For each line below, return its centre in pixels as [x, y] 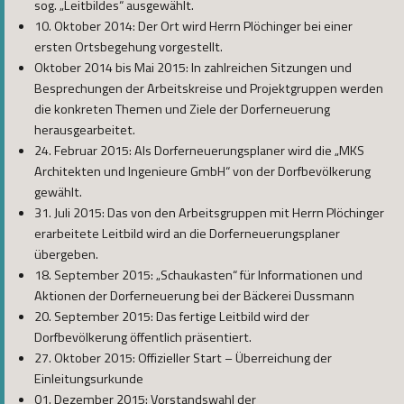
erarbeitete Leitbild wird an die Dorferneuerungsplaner [187, 234]
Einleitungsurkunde [89, 379]
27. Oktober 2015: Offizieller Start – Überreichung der [183, 358]
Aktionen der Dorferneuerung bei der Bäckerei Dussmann [194, 296]
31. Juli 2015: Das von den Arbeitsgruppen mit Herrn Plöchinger [209, 213]
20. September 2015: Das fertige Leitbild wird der [172, 317]
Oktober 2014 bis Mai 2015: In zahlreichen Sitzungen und [193, 68]
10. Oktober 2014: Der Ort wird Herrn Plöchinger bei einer [193, 27]
